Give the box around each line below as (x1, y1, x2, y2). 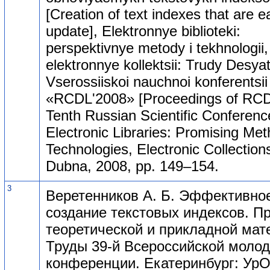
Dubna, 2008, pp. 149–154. (46, 157, 219, 174)
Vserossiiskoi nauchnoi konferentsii (46, 73, 268, 90)
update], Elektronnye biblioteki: (46, 22, 240, 39)
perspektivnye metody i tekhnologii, (46, 39, 268, 56)
